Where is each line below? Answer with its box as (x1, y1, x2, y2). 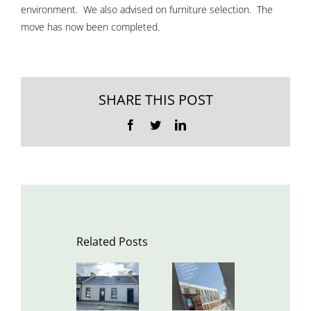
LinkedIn (185, 118, 226, 130)
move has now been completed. (21, 20, 160, 33)
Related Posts (76, 234, 148, 250)
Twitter (160, 118, 192, 130)
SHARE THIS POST (98, 90, 213, 109)
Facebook (135, 118, 178, 130)
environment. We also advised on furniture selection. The (21, 3, 273, 16)
